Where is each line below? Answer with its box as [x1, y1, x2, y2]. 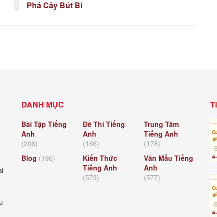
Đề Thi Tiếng [82, 119, 125, 129]
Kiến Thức [82, 153, 117, 163]
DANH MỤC [21, 98, 64, 110]
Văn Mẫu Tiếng [144, 153, 194, 163]
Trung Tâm [144, 119, 179, 129]
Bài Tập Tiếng [21, 119, 67, 129]
